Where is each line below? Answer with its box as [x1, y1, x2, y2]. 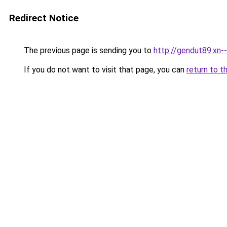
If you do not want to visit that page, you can [22, 65, 186, 74]
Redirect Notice [9, 12, 79, 24]
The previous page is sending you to [22, 46, 154, 55]
